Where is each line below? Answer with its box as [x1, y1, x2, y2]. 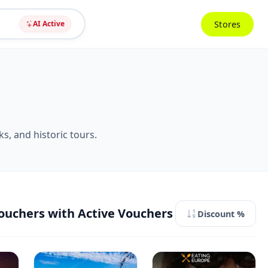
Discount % [197, 208, 245, 220]
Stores [214, 18, 240, 30]
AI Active [32, 19, 65, 29]
